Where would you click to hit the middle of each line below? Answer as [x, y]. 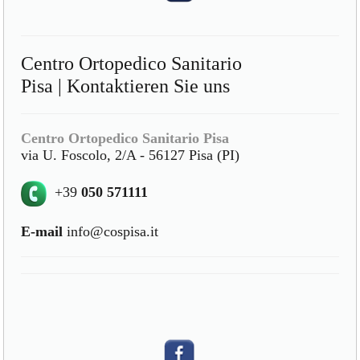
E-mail [42, 232]
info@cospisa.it [111, 232]
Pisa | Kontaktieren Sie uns [126, 86]
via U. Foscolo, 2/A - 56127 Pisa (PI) [131, 155]
